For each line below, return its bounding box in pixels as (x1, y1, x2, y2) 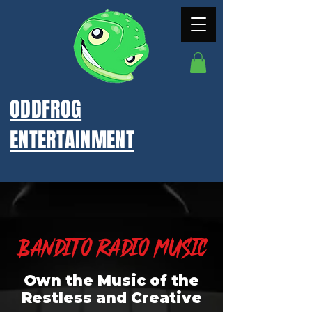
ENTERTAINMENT (10, 124, 134, 155)
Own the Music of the (24, 271, 199, 289)
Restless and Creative (21, 288, 202, 306)
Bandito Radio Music (17, 232, 206, 262)
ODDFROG (10, 93, 82, 125)
